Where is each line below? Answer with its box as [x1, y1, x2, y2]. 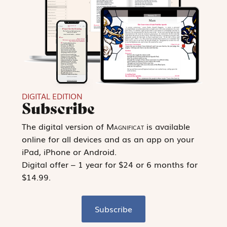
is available [143, 120, 190, 132]
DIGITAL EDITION [21, 90, 83, 101]
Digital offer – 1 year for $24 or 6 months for [21, 158, 198, 170]
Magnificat [106, 120, 144, 132]
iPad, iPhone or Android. [21, 145, 117, 158]
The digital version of [21, 120, 106, 132]
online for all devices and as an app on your [21, 132, 194, 145]
